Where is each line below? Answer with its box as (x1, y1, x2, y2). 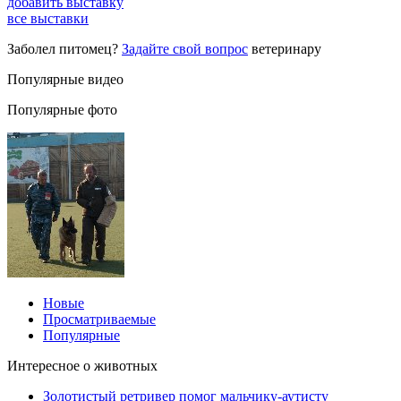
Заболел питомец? (7, 40, 122, 56)
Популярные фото (7, 101, 117, 117)
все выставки (7, 10, 89, 26)
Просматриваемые (43, 311, 156, 327)
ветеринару (252, 40, 321, 56)
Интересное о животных (7, 357, 158, 373)
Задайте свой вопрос (122, 40, 248, 56)
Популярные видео (7, 71, 124, 87)
